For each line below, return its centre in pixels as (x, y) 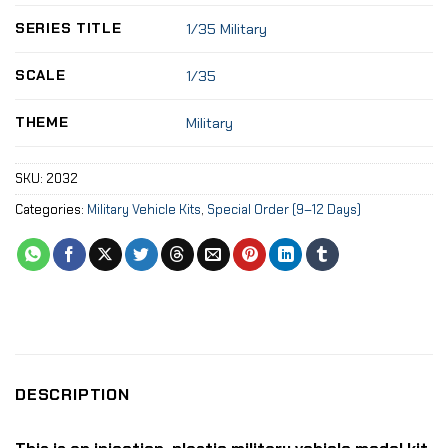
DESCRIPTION (72, 395)
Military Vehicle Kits (144, 210)
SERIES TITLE (68, 28)
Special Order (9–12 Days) (284, 210)
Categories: (51, 210)
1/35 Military (227, 29)
